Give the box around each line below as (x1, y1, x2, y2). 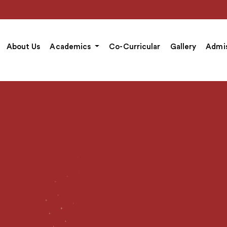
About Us (6, 43, 41, 51)
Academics (50, 43, 93, 51)
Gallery (170, 43, 197, 51)
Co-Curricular (109, 43, 161, 51)
